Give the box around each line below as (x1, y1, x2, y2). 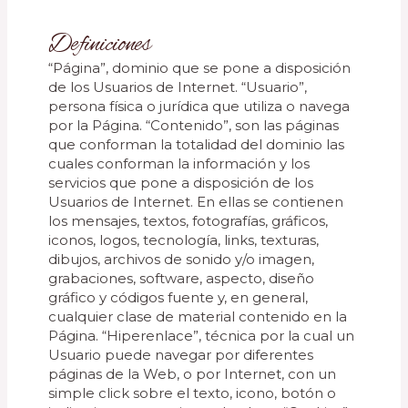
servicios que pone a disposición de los (48, 174, 314, 191)
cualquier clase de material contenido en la (48, 308, 348, 325)
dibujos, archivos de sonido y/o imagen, (48, 250, 315, 268)
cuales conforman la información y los (48, 155, 311, 172)
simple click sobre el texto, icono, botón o (48, 384, 337, 402)
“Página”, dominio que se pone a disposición (48, 59, 352, 76)
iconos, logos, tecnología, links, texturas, (48, 231, 320, 249)
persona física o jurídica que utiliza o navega (48, 97, 351, 115)
